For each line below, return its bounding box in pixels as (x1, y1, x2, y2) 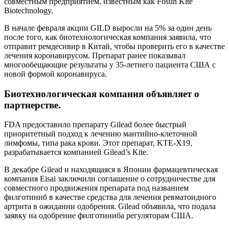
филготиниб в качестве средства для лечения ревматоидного (4, 193, 216, 202)
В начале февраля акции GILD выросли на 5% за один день (4, 23, 212, 32)
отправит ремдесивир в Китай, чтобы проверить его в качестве (4, 41, 225, 51)
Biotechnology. (4, 6, 53, 15)
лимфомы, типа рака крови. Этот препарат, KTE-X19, (4, 139, 192, 148)
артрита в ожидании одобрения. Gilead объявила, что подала (4, 202, 216, 211)
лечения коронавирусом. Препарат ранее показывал (4, 51, 186, 60)
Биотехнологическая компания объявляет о (4, 88, 199, 99)
